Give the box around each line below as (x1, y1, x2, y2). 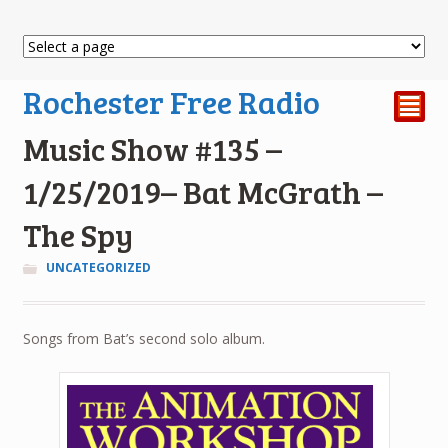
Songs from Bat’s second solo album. (22, 328, 265, 348)
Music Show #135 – (22, 127, 282, 171)
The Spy (22, 213, 133, 257)
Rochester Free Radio (22, 80, 320, 124)
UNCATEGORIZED (45, 259, 151, 277)
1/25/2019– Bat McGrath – (22, 170, 383, 214)
